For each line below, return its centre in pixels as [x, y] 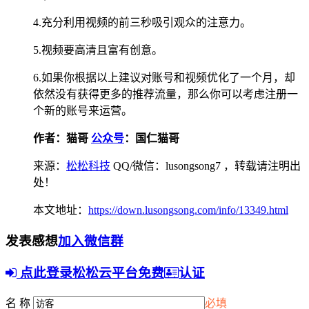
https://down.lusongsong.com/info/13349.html [188, 210]
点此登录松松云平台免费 [90, 272]
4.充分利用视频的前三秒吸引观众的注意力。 [142, 23]
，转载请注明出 [262, 166]
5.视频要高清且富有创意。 [98, 50]
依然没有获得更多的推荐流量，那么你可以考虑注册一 [166, 94]
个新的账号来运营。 [83, 111]
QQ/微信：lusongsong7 [167, 166]
